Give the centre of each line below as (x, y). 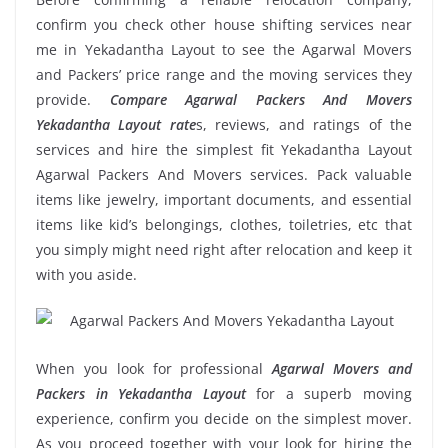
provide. (73, 99)
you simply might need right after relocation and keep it (224, 249)
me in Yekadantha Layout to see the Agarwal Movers (224, 49)
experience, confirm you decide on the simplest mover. (224, 418)
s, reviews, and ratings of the (304, 124)
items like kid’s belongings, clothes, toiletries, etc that (224, 224)
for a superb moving (329, 393)
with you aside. (86, 274)
